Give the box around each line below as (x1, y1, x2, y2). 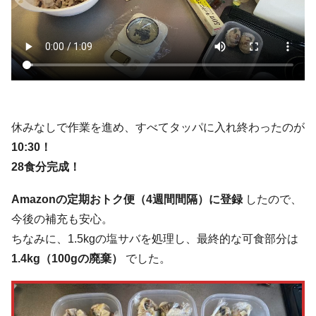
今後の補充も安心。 (11, 212, 113, 225)
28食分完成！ (11, 160, 80, 173)
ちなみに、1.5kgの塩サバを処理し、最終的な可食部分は (11, 232, 298, 245)
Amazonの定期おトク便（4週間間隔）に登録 (11, 193, 243, 205)
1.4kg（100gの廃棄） (11, 252, 123, 265)
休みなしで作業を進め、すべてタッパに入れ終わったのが (11, 121, 305, 133)
